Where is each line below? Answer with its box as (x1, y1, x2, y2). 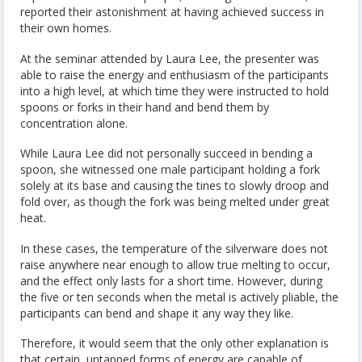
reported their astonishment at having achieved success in (20, 4, 324, 20)
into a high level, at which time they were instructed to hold (20, 82, 329, 99)
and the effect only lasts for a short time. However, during (20, 272, 322, 288)
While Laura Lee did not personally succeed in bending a (20, 145, 313, 162)
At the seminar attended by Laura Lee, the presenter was (20, 50, 319, 66)
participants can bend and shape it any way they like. (20, 305, 293, 321)
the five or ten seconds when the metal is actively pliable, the (20, 288, 339, 305)
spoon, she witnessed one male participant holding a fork (20, 162, 320, 178)
